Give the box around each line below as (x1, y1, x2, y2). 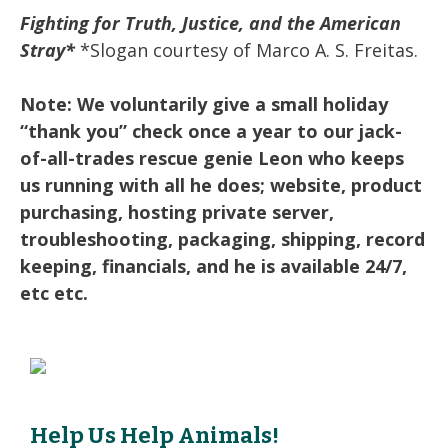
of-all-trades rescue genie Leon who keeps (20, 145, 404, 170)
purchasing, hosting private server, (20, 199, 334, 224)
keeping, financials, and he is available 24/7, (20, 253, 407, 278)
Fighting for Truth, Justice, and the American (20, 10, 401, 35)
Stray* (20, 37, 75, 62)
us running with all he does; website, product (20, 172, 422, 197)
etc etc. (20, 280, 93, 305)
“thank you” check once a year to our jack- (20, 118, 402, 143)
